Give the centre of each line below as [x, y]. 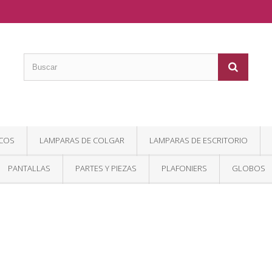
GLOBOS [249, 168]
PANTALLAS [29, 168]
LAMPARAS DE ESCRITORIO [199, 140]
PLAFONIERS [184, 168]
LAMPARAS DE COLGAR [82, 140]
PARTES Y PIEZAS [106, 168]
